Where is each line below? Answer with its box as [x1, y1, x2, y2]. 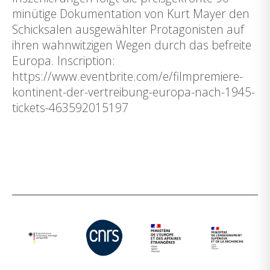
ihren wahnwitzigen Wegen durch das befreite [12, 37, 251, 53]
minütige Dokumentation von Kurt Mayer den [12, 5, 250, 22]
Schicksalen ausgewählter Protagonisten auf [12, 21, 244, 37]
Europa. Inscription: [12, 52, 115, 69]
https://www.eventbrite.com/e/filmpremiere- [12, 68, 243, 84]
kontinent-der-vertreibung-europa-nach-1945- [12, 84, 255, 100]
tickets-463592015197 [12, 99, 128, 116]
